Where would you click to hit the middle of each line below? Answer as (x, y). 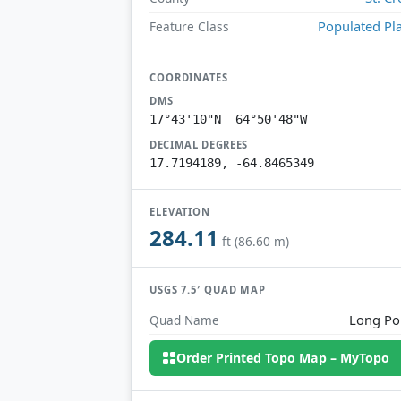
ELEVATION (180, 211)
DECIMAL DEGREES (199, 144)
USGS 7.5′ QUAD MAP (208, 290)
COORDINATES (189, 77)
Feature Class (189, 26)
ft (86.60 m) (256, 242)
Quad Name (184, 320)
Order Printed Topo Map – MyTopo (283, 358)
